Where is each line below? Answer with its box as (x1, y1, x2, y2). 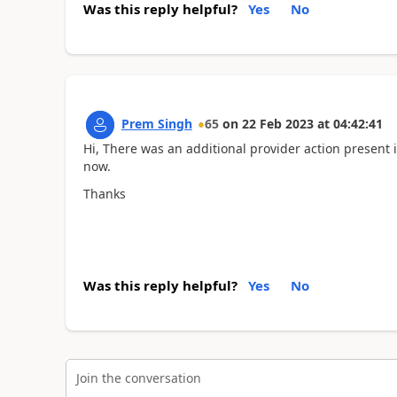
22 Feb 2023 (241, 115, 314, 132)
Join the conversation (75, 369, 201, 386)
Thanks (82, 184, 126, 202)
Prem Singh (121, 115, 192, 132)
